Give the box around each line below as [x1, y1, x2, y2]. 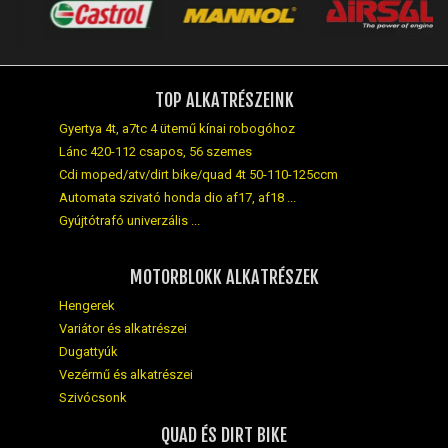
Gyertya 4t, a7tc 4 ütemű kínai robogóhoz [59, 120, 295, 136]
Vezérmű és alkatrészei [59, 366, 193, 382]
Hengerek [59, 297, 115, 313]
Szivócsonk [59, 389, 127, 405]
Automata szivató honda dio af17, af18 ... [59, 189, 296, 205]
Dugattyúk [59, 343, 118, 359]
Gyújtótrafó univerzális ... [59, 212, 200, 228]
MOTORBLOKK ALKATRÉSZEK [129, 265, 319, 288]
